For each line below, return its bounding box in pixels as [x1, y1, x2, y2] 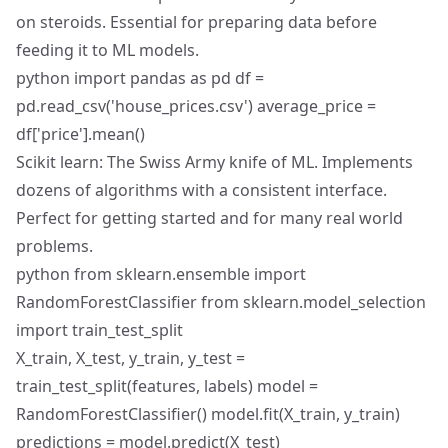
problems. [16, 235, 93, 257]
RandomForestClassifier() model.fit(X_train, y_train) [16, 403, 400, 425]
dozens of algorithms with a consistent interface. [16, 179, 387, 201]
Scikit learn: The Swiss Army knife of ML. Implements [16, 151, 413, 173]
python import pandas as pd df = [16, 67, 264, 89]
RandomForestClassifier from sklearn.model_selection [16, 291, 426, 313]
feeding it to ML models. [16, 39, 199, 61]
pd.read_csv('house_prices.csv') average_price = [16, 95, 376, 117]
